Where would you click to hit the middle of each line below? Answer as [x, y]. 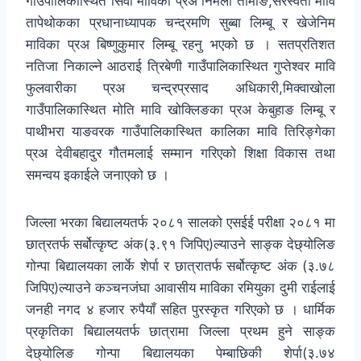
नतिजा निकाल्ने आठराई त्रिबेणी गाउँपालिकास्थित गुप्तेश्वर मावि [180, 66]
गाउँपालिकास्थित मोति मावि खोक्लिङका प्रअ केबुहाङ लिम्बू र [180, 110]
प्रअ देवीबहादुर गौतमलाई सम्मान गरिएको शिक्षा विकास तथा [180, 154]
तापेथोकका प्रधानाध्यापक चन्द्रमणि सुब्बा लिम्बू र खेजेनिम [180, 23]
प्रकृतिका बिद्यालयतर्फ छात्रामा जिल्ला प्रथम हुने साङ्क [180, 332]
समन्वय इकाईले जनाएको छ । [98, 175]
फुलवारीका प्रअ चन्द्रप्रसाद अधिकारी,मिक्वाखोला [180, 88]
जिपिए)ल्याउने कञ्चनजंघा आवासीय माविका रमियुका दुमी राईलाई [180, 288]
